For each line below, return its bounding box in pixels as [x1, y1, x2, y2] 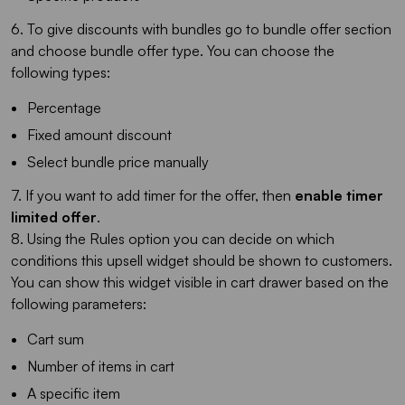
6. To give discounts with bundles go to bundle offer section [11, 20, 391, 38]
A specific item [27, 384, 120, 402]
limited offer [11, 208, 97, 226]
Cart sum [27, 330, 84, 348]
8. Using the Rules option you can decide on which [11, 230, 334, 248]
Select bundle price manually [27, 153, 209, 171]
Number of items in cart [27, 357, 174, 375]
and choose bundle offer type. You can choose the [11, 42, 334, 60]
